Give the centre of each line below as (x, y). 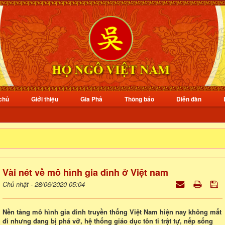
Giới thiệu (45, 99)
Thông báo (139, 99)
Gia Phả (91, 99)
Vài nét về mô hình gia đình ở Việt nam (85, 172)
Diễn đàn (189, 99)
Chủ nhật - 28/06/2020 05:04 (44, 184)
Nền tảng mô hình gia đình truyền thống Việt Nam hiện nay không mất (112, 211)
